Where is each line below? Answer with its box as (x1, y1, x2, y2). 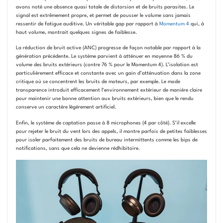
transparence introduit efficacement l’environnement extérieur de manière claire (15, 88, 202, 93)
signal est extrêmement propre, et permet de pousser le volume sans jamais (15, 12, 191, 18)
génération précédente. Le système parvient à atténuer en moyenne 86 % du (15, 54, 193, 59)
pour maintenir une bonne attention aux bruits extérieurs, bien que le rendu (15, 96, 194, 102)
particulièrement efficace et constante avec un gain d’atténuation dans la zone (15, 71, 201, 76)
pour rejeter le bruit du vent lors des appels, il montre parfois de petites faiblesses (15, 128, 207, 134)
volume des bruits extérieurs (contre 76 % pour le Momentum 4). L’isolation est (15, 62, 198, 68)
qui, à (189, 21, 204, 26)
